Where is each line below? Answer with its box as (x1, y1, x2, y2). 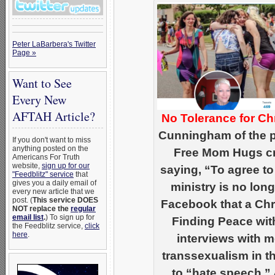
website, (12, 161, 42, 170)
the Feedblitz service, (12, 222, 85, 230)
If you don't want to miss (12, 136, 91, 144)
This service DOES (33, 196, 98, 204)
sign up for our (42, 161, 90, 170)
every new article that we (12, 187, 95, 196)
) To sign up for (45, 213, 95, 222)
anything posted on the (12, 144, 88, 153)
